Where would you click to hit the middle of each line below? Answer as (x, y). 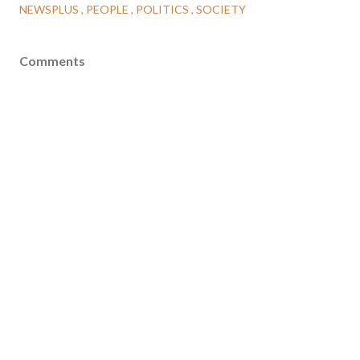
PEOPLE (108, 10)
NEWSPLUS (50, 10)
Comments (52, 61)
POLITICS (164, 10)
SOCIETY (221, 10)
